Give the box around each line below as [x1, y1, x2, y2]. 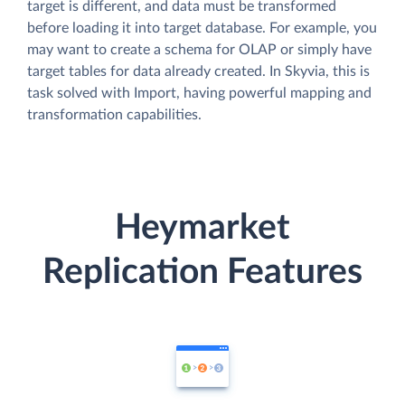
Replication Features [42, 254, 363, 290]
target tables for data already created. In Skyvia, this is [27, 64, 370, 80]
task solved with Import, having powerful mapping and [27, 86, 372, 101]
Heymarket [115, 210, 290, 246]
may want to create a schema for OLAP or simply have [27, 42, 372, 58]
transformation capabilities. [27, 108, 202, 123]
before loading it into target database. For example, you [27, 21, 377, 36]
